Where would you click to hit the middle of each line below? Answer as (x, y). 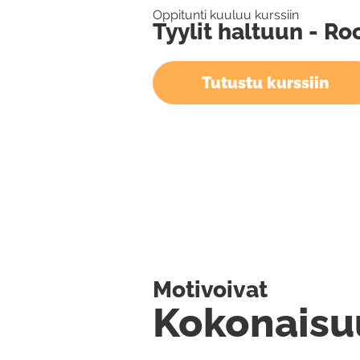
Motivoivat (211, 289)
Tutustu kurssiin (265, 83)
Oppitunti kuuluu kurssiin (226, 15)
